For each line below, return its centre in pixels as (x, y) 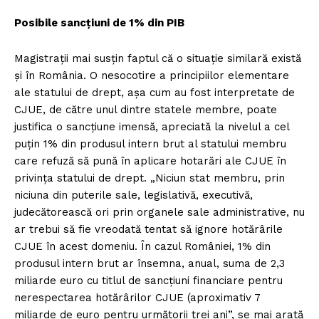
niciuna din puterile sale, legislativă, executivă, (134, 195)
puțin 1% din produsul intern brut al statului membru (150, 143)
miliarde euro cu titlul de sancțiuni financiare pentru (148, 280)
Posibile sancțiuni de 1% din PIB (99, 22)
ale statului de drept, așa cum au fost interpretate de (155, 92)
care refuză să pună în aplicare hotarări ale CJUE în (150, 161)
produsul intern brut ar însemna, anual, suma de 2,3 (150, 263)
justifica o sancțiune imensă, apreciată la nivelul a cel (152, 126)
